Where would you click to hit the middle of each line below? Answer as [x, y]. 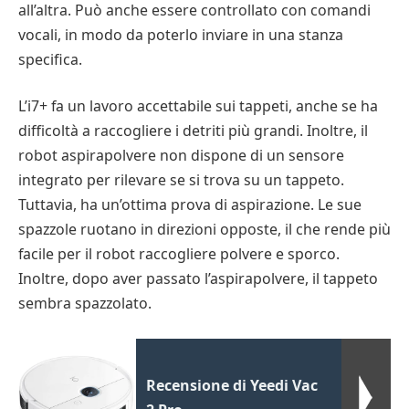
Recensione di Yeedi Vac [232, 385]
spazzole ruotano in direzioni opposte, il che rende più [204, 230]
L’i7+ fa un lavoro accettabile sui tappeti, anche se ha [198, 106]
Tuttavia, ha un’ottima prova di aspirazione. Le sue [190, 205]
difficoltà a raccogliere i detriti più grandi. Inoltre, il [193, 131]
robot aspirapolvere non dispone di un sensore [181, 156]
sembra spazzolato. [85, 304]
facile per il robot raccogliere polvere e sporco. [179, 254]
